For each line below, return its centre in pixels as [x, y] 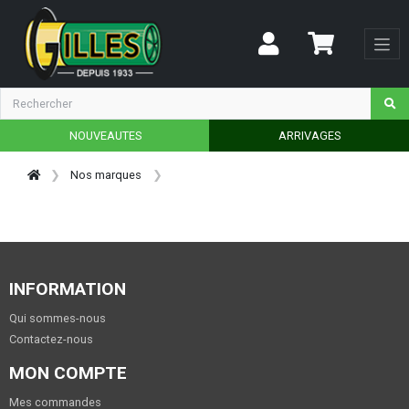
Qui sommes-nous [58, 318]
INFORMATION [68, 288]
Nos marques [106, 174]
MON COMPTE [68, 372]
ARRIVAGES [309, 135]
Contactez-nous [51, 339]
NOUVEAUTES [105, 135]
